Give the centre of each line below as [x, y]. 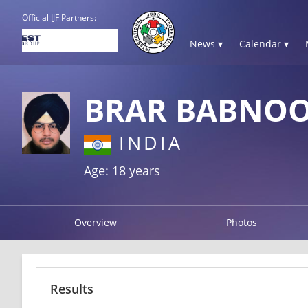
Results [72, 288]
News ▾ [206, 44]
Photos [242, 222]
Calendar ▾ [264, 44]
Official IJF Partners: [59, 18]
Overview [95, 222]
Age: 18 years [122, 170]
